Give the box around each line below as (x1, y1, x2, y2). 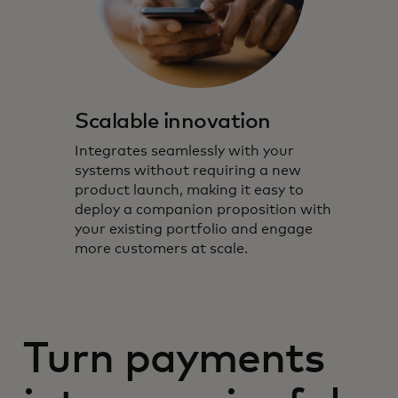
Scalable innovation (75, 110, 271, 132)
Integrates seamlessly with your (75, 143, 294, 158)
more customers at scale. (75, 241, 248, 256)
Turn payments (23, 338, 325, 381)
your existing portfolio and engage (75, 221, 313, 236)
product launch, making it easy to (75, 182, 304, 197)
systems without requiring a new (75, 163, 301, 178)
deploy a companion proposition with (75, 202, 331, 217)
